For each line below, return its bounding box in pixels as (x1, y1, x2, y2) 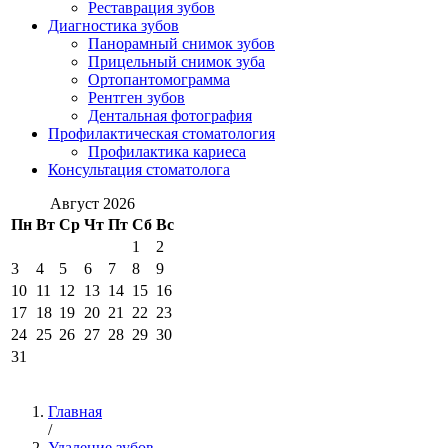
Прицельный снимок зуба (88, 53, 265, 70)
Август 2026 (50, 195, 135, 212)
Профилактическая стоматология (48, 125, 275, 142)
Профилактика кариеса (88, 143, 246, 160)
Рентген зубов (88, 89, 185, 106)
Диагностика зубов (48, 17, 179, 34)
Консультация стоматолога (48, 161, 230, 178)
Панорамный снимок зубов (88, 35, 275, 52)
